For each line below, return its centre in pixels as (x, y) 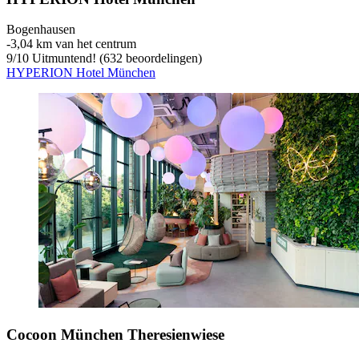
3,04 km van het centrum (73, 44)
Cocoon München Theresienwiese (115, 335)
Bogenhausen (41, 30)
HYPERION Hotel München (81, 73)
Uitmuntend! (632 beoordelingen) (115, 58)
